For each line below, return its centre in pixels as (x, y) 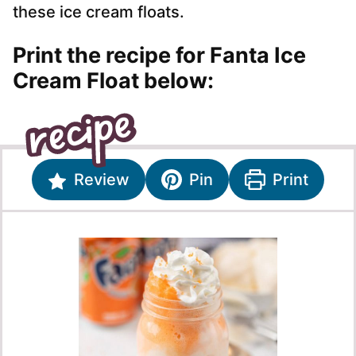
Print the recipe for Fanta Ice (159, 56)
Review (100, 180)
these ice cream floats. (99, 12)
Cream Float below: (113, 81)
